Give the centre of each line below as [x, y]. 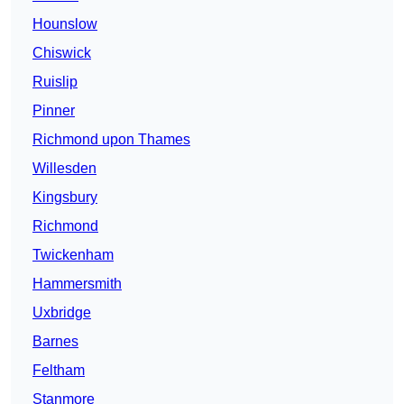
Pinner [54, 111]
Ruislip [55, 82]
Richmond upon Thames [111, 140]
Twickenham [73, 255]
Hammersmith [77, 284]
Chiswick [62, 53]
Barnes [55, 342]
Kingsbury [65, 197]
